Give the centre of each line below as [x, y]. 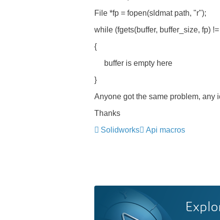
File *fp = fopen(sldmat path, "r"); [150, 13]
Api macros [165, 130]
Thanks [107, 113]
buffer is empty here [133, 63]
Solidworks [120, 130]
